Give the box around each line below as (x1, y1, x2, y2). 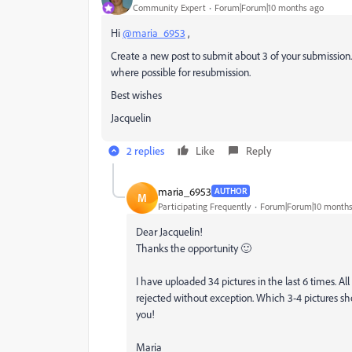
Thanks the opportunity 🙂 (136, 241, 251, 255)
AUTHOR (214, 185, 247, 196)
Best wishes (111, 88, 162, 101)
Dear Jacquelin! (136, 225, 203, 238)
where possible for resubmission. (111, 65, 251, 79)
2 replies (126, 144, 164, 157)
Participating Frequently (158, 200, 251, 212)
